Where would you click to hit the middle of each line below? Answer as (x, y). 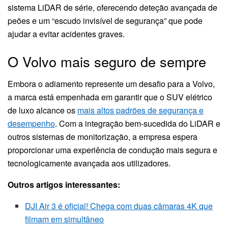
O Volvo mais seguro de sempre (107, 61)
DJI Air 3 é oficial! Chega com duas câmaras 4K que (119, 206)
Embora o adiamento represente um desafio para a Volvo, (111, 84)
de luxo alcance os (42, 110)
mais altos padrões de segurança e (140, 110)
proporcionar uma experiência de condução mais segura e (112, 150)
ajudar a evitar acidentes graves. (66, 34)
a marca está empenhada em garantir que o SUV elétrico (110, 97)
